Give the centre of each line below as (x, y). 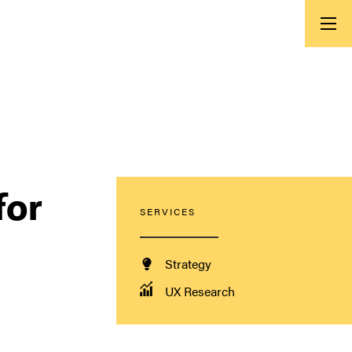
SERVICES (168, 212)
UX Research (200, 291)
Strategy (187, 264)
